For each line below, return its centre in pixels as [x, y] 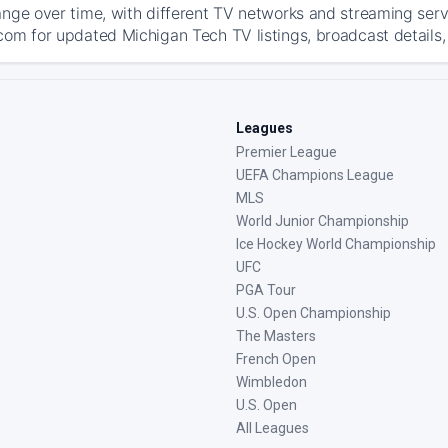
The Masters [276, 336]
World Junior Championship [322, 221]
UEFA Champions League [315, 175]
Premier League [286, 152]
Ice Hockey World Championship [336, 244]
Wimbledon [271, 382]
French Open [276, 359]
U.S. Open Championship [313, 313]
